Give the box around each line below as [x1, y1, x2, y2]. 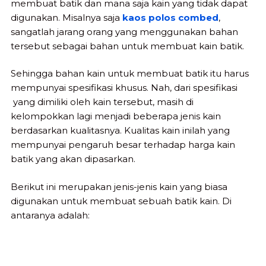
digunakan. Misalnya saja [11, 11, 122, 23]
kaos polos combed [122, 11, 218, 23]
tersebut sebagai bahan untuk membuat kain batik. [11, 40, 244, 52]
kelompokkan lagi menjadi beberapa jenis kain [11, 110, 221, 122]
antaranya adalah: [11, 209, 90, 221]
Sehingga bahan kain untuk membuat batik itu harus [11, 68, 249, 80]
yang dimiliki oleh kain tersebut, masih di [11, 96, 194, 108]
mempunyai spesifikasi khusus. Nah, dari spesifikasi [11, 82, 237, 94]
